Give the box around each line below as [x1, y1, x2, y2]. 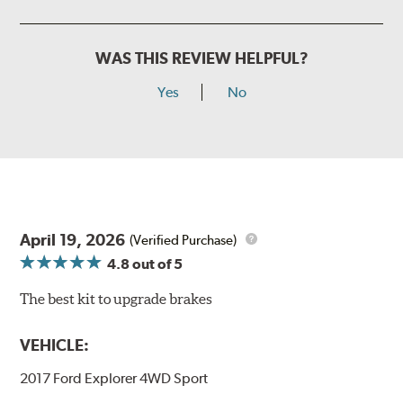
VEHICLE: [20, 336, 90, 355]
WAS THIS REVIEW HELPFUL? [94, 49, 309, 68]
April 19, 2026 [20, 230, 126, 250]
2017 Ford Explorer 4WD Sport [20, 370, 209, 388]
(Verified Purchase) [130, 231, 237, 248]
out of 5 [130, 255, 184, 273]
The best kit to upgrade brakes [20, 291, 213, 308]
